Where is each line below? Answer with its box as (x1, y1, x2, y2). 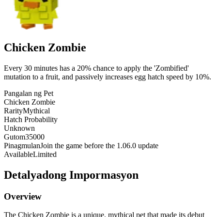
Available (4, 150, 33, 158)
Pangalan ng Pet (4, 89, 53, 97)
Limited (33, 150, 57, 158)
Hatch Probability (4, 115, 58, 124)
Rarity (4, 106, 23, 115)
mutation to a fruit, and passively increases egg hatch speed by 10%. (4, 72, 211, 81)
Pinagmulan (4, 141, 40, 150)
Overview (4, 191, 42, 201)
